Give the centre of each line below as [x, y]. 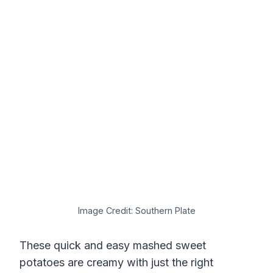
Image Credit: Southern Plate [136, 211]
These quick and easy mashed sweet [113, 246]
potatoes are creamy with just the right [116, 263]
